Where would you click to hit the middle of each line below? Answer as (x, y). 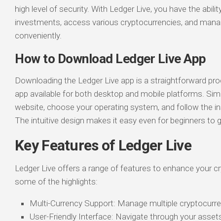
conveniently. (38, 36)
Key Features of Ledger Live (103, 145)
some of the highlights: (56, 182)
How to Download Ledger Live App (110, 59)
